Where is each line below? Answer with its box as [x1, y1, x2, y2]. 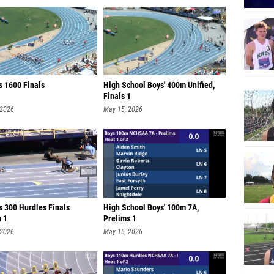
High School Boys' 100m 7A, [103, 202, 199, 213]
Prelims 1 [103, 213, 136, 224]
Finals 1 [103, 91, 131, 102]
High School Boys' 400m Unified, [103, 80, 215, 91]
